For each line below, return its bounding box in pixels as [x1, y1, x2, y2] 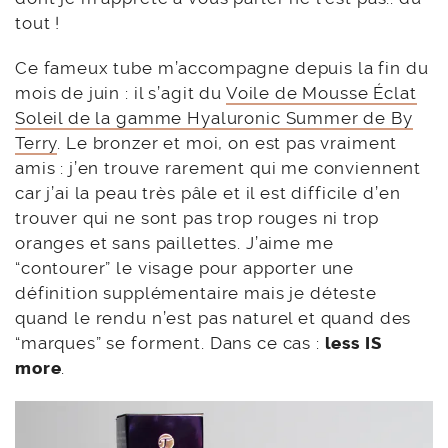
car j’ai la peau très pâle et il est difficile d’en [15, 183, 401, 204]
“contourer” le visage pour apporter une [15, 258, 355, 279]
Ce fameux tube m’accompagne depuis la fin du [15, 58, 429, 79]
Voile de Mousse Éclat [225, 83, 417, 104]
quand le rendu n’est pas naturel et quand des [15, 308, 412, 329]
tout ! [15, 13, 61, 34]
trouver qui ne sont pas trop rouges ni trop [15, 208, 379, 229]
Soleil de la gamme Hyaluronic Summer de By [15, 108, 413, 129]
